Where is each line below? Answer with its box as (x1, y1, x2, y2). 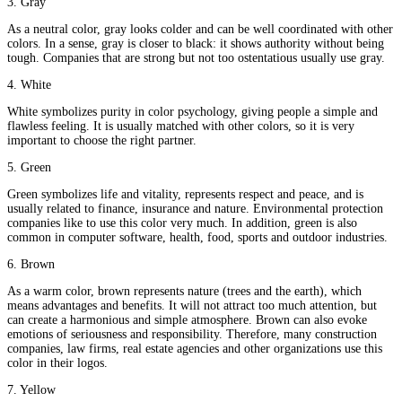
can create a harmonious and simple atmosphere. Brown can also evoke (7, 313, 367, 328)
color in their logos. (7, 356, 108, 371)
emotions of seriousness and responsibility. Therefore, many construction (7, 328, 377, 342)
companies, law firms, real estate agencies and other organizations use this (7, 342, 382, 356)
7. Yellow (7, 383, 56, 398)
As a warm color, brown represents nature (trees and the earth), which (7, 284, 362, 299)
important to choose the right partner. (7, 134, 197, 148)
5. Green (7, 161, 51, 175)
